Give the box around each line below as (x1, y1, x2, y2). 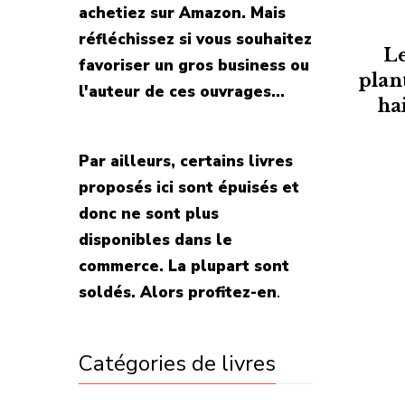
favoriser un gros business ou (79, 55, 309, 76)
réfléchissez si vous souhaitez (79, 29, 312, 50)
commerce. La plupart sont (79, 256, 289, 277)
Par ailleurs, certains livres (79, 151, 293, 172)
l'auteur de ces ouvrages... (79, 81, 285, 102)
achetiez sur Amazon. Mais (79, 3, 286, 24)
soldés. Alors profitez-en (79, 282, 277, 303)
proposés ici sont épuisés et (79, 177, 299, 198)
